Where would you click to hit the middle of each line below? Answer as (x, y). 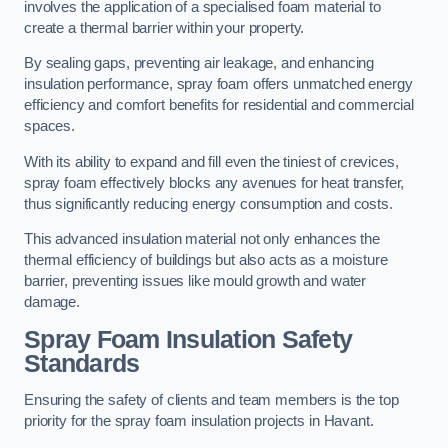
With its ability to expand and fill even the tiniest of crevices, (211, 161)
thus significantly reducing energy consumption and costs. (208, 203)
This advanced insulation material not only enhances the (202, 239)
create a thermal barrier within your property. (164, 27)
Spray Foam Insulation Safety (188, 339)
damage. (52, 302)
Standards (82, 363)
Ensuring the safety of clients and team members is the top (211, 400)
